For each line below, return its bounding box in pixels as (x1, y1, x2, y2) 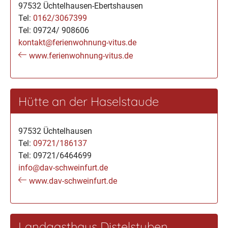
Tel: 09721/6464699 (18, 151, 92, 160)
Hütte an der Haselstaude (18, 94, 159, 109)
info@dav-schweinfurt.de (18, 163, 108, 173)
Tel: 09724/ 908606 (18, 25, 89, 35)
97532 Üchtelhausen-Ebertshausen (18, 1, 143, 11)
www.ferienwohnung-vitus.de (28, 51, 133, 61)
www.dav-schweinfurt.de (28, 176, 117, 186)
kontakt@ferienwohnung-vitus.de (18, 38, 136, 47)
